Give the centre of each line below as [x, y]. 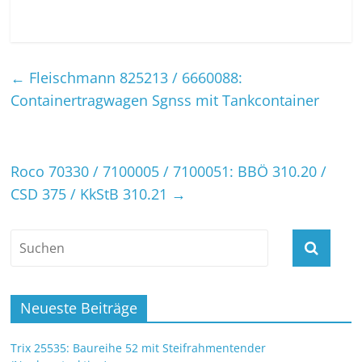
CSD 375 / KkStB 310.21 [91, 194]
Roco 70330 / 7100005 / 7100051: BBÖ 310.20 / [169, 171]
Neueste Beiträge [79, 307]
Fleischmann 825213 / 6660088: [134, 77]
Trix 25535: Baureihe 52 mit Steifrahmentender [139, 347]
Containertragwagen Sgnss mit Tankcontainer [165, 100]
